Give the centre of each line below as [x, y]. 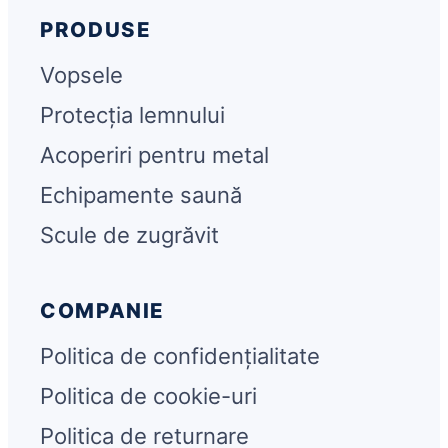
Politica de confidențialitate [180, 356]
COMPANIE [103, 311]
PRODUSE [96, 30]
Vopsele [81, 75]
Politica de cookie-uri [148, 396]
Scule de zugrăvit [129, 235]
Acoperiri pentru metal [154, 155]
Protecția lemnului [132, 115]
